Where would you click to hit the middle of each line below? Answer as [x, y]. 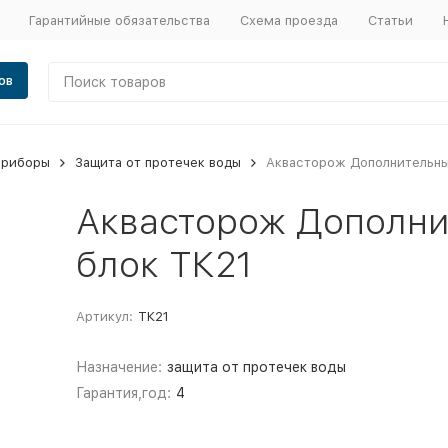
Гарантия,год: [123, 393]
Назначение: [118, 367]
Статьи [390, 20]
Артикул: [104, 316]
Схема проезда [288, 20]
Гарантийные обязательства [119, 20]
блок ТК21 [163, 264]
